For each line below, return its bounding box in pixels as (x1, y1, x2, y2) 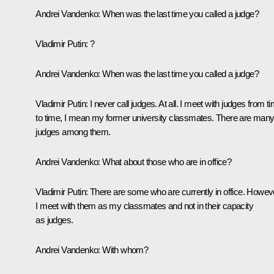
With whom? (100, 244, 149, 255)
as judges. (35, 214, 73, 225)
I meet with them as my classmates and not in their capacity (35, 200, 253, 211)
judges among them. (35, 126, 111, 137)
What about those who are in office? (100, 156, 232, 167)
